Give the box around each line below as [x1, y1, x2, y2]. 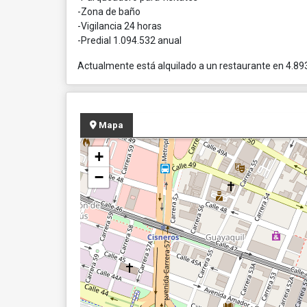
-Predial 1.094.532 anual [77, 35, 182, 46]
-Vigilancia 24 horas [77, 21, 162, 32]
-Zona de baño [77, 6, 140, 17]
